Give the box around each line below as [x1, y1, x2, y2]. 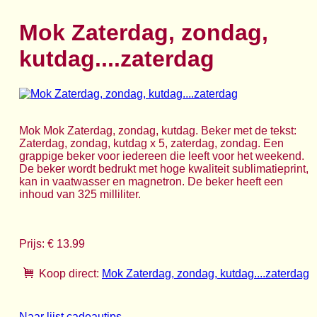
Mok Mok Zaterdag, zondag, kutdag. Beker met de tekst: [19, 124, 296, 137]
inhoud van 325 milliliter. [19, 188, 141, 200]
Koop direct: [39, 267, 99, 279]
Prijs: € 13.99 [19, 237, 85, 250]
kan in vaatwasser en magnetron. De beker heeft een [19, 175, 283, 188]
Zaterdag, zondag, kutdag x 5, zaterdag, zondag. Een [19, 137, 284, 149]
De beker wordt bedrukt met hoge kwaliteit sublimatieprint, [19, 162, 309, 175]
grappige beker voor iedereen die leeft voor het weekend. [19, 149, 304, 162]
